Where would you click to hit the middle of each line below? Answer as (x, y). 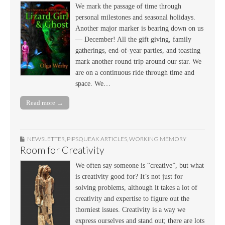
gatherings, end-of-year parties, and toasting (138, 50)
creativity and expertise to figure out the (132, 199)
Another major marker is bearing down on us (139, 28)
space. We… (93, 83)
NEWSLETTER (46, 139)
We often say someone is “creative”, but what (140, 166)
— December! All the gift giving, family (133, 39)
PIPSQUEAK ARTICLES (97, 139)
